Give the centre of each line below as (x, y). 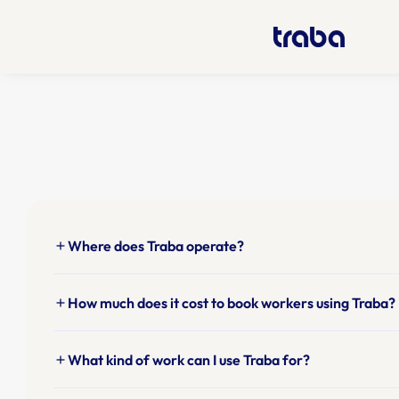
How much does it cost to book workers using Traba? (232, 303)
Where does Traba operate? (156, 246)
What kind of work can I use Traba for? (189, 360)
